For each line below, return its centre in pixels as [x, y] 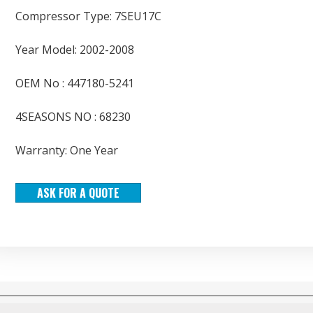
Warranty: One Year [67, 150]
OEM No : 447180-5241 [75, 83]
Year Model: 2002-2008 [75, 49]
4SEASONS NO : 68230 [73, 116]
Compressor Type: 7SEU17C [88, 16]
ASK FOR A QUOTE [78, 192]
